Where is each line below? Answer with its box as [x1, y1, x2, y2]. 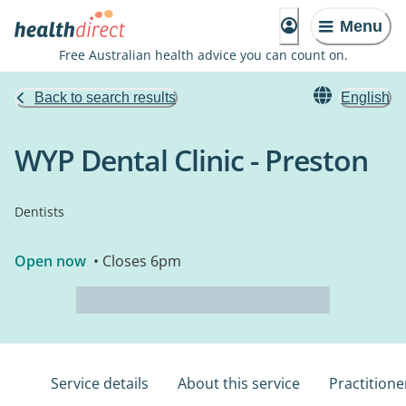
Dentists [14, 203, 64, 220]
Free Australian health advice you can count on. [58, 46, 348, 63]
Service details [51, 373, 149, 393]
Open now [14, 251, 86, 271]
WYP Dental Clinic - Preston [14, 140, 368, 179]
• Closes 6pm [90, 251, 181, 271]
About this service [178, 373, 300, 393]
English [341, 90, 390, 105]
